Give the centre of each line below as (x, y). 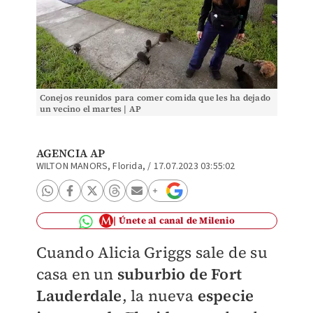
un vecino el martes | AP (90, 109)
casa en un (77, 274)
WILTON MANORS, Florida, (91, 166)
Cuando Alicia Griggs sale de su (152, 252)
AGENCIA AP (71, 153)
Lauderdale (79, 296)
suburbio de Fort (179, 274)
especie (226, 296)
